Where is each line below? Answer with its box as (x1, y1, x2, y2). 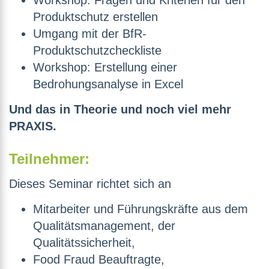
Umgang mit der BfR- (33, 27, 147, 41)
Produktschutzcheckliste (33, 44, 162, 58)
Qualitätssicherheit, (33, 236, 135, 250)
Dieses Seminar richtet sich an (9, 177, 171, 191)
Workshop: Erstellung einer (33, 61, 177, 74)
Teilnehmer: (9, 151, 89, 168)
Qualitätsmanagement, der (33, 219, 175, 233)
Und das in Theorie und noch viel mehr (9, 103, 231, 116)
